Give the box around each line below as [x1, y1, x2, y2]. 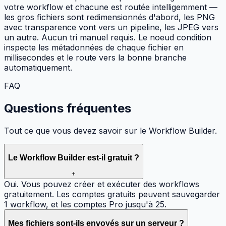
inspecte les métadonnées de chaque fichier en [4, 42, 184, 53]
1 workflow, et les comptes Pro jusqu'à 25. [4, 199, 166, 210]
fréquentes [67, 101, 131, 116]
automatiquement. [4, 63, 72, 73]
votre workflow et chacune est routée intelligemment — [4, 2, 217, 13]
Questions [4, 101, 67, 116]
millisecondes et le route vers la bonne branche [4, 52, 187, 63]
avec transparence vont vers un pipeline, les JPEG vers [4, 22, 218, 33]
